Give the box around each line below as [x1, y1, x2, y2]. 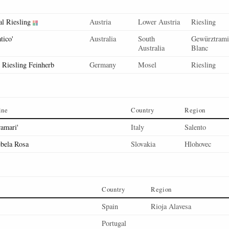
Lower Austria [138, 17, 180, 27]
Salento [185, 122, 206, 132]
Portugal [102, 218, 126, 228]
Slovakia [131, 139, 155, 149]
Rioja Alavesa [151, 201, 191, 211]
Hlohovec [185, 139, 211, 149]
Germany [89, 60, 116, 70]
